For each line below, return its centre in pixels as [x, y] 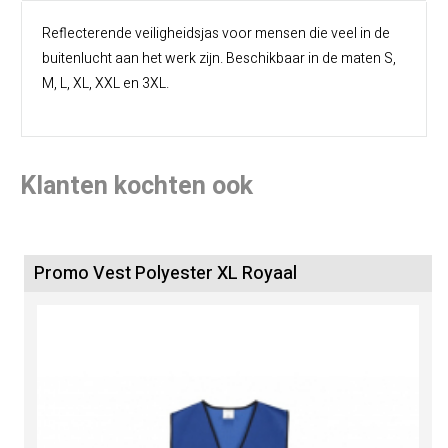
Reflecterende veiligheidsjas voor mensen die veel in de [216, 33]
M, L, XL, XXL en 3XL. [105, 83]
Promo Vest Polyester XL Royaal [166, 273]
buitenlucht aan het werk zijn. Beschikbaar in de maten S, [219, 58]
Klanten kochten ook [136, 186]
